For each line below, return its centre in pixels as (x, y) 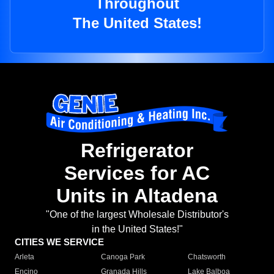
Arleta (24, 257)
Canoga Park (123, 257)
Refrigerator (137, 151)
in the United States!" (137, 229)
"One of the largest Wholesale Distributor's (137, 215)
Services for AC (137, 173)
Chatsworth (206, 257)
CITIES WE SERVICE (59, 242)
